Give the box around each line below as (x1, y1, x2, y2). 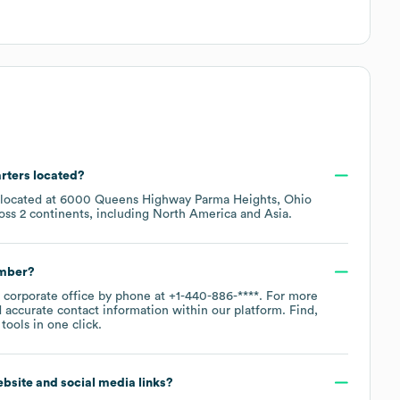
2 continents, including (20, 207, 153, 221)
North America (153, 207, 237, 221)
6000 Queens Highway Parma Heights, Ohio (60, 193, 312, 206)
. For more (259, 289, 318, 303)
